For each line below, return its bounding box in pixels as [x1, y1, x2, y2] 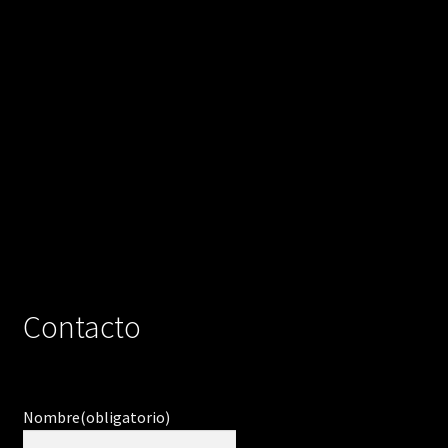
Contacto [22, 306, 141, 347]
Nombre [22, 407, 80, 428]
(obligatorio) [79, 407, 170, 428]
